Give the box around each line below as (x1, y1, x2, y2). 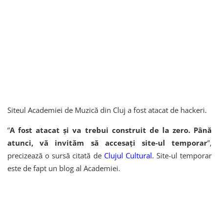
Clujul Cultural (104, 150, 152, 160)
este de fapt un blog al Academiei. (7, 163, 122, 173)
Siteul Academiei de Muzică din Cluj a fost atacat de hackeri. (7, 105, 207, 115)
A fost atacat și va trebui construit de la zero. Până (10, 125, 212, 135)
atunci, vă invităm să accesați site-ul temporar (7, 137, 207, 148)
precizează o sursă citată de (7, 150, 104, 160)
